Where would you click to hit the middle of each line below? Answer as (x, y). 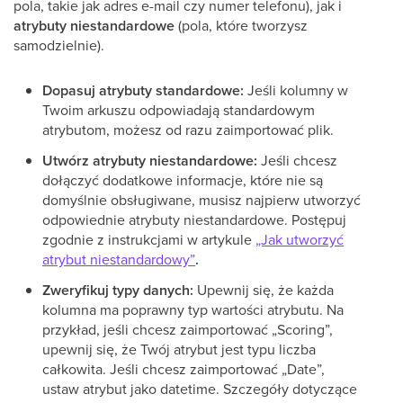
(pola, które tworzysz (241, 25)
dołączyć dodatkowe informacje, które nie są (183, 180)
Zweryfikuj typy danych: (118, 290)
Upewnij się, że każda (264, 290)
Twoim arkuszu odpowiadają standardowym (179, 110)
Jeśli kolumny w (296, 90)
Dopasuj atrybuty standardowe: (143, 90)
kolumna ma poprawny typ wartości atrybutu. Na (193, 309)
